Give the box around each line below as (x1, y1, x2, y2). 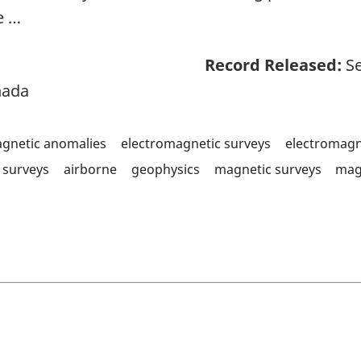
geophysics (131, 160, 200, 178)
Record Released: (205, 53, 342, 76)
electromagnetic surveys (120, 134, 271, 152)
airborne (63, 160, 117, 178)
